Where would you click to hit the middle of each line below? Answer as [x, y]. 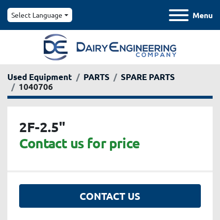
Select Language [37, 15]
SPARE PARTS [148, 77]
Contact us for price [79, 143]
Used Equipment [40, 77]
